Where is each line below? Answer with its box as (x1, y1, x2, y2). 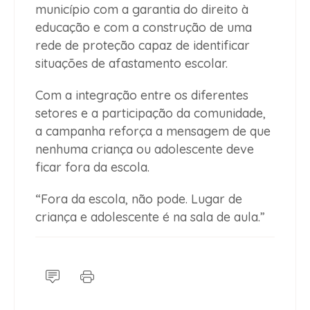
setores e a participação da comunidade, (35, 104, 266, 121)
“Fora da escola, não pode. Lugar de (35, 190, 242, 207)
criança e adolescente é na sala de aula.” (35, 208, 265, 225)
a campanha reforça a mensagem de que (35, 122, 271, 139)
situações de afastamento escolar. (35, 55, 228, 71)
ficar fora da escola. (35, 158, 149, 175)
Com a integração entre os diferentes (35, 86, 248, 103)
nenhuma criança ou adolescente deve (35, 140, 254, 157)
